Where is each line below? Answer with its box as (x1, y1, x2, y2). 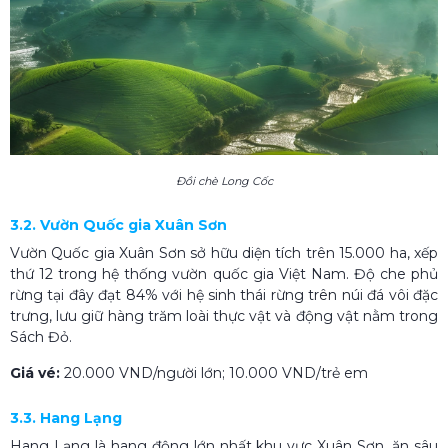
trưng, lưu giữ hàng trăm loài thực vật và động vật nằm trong (10, 306, 438, 325)
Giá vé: (10, 363, 60, 382)
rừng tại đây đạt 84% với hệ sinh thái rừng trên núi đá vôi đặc (10, 285, 438, 304)
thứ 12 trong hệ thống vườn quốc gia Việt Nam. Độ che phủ (10, 264, 438, 283)
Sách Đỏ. (10, 327, 72, 346)
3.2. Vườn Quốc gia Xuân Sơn (10, 215, 227, 234)
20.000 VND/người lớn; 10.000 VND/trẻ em (60, 363, 368, 382)
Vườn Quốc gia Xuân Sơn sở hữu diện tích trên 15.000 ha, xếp (10, 243, 438, 262)
